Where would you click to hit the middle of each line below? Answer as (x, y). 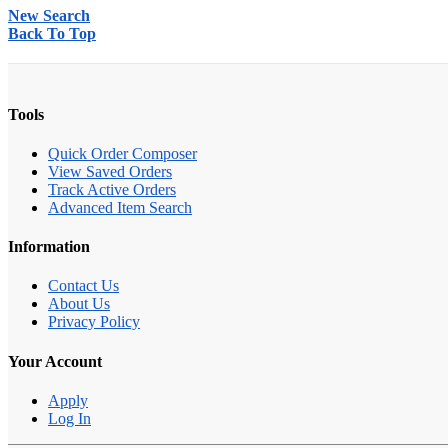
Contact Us (83, 286)
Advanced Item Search (120, 207)
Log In (69, 418)
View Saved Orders (110, 171)
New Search (49, 16)
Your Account (55, 361)
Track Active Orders (112, 189)
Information (49, 247)
